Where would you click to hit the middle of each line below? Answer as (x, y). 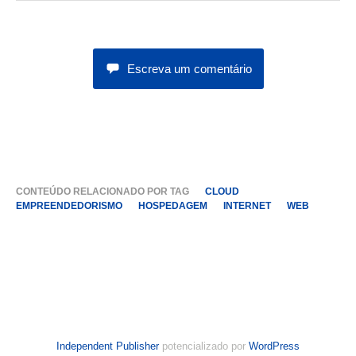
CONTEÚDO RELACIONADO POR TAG (103, 192)
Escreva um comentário (189, 69)
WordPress (274, 346)
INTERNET (247, 206)
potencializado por (204, 346)
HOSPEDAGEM (173, 206)
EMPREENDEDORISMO (69, 206)
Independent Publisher (108, 346)
